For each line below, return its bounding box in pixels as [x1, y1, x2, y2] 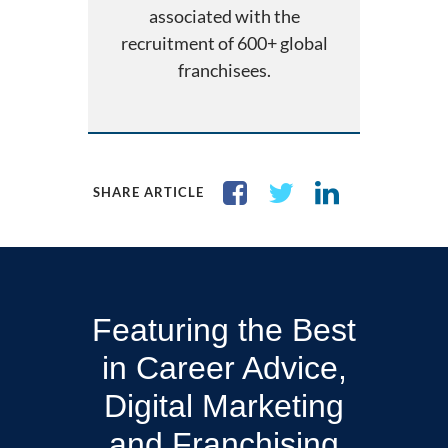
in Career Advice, [101, 349, 347, 386]
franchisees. [177, 59, 271, 82]
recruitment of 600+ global [120, 32, 328, 55]
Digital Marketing [104, 387, 344, 424]
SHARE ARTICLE [93, 183, 204, 200]
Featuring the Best [92, 311, 356, 348]
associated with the [148, 5, 300, 28]
